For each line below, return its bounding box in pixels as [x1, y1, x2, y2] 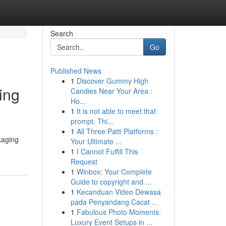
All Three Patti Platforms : [76, 126, 158, 136]
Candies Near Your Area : [70, 86, 152, 96]
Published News [50, 66, 101, 76]
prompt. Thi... [70, 116, 114, 126]
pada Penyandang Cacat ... [70, 197, 158, 207]
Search [50, 28, 73, 38]
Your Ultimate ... [70, 136, 122, 146]
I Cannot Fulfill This [76, 146, 138, 156]
